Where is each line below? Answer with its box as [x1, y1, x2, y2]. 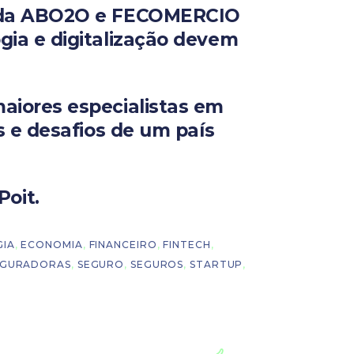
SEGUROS [130, 258, 184, 270]
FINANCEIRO [88, 238, 157, 250]
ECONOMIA [21, 238, 83, 250]
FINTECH [163, 238, 211, 250]
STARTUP [190, 258, 243, 270]
